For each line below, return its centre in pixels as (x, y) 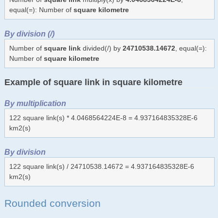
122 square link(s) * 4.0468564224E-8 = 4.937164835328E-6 (103, 118)
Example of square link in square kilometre (93, 82)
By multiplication (35, 103)
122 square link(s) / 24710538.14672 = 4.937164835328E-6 (101, 166)
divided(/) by (101, 48)
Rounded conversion (52, 203)
